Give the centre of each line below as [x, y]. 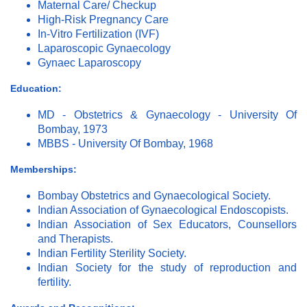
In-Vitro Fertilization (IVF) [98, 34]
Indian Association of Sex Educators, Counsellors [167, 224]
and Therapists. [75, 238]
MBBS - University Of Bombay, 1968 [125, 143]
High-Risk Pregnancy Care [103, 19]
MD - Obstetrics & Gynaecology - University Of [167, 114]
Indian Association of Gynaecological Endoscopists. [163, 210]
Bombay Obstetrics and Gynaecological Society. [154, 195]
